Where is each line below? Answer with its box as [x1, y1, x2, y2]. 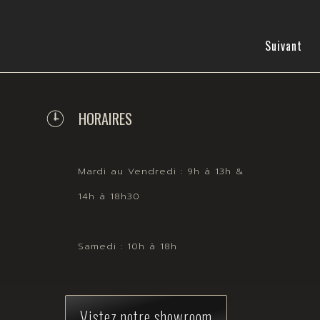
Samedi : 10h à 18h [78, 239, 177, 253]
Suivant [265, 36, 302, 54]
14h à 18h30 [78, 189, 140, 203]
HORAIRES [79, 107, 132, 129]
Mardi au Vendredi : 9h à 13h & [78, 164, 244, 178]
